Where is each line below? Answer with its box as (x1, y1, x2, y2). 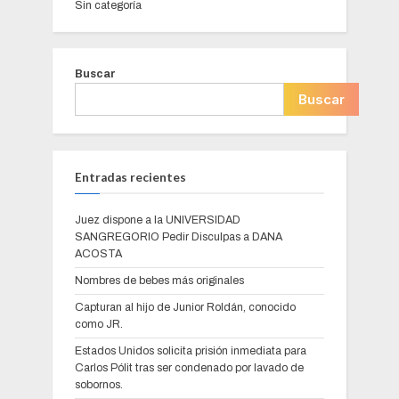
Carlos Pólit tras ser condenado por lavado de (75, 361, 304, 374)
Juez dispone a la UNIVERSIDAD (75, 214, 240, 227)
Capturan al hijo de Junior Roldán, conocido (75, 300, 296, 313)
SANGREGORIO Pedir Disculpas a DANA (75, 231, 282, 244)
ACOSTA (75, 248, 122, 261)
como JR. (75, 317, 123, 330)
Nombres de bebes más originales (75, 273, 244, 287)
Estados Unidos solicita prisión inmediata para (75, 344, 306, 357)
